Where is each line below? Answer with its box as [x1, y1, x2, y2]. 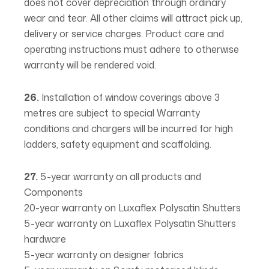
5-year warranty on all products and [38, 170, 201, 183]
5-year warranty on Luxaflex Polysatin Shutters [24, 217, 236, 230]
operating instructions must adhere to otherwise [24, 43, 239, 56]
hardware [24, 232, 66, 246]
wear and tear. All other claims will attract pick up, [24, 11, 243, 25]
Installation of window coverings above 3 [39, 91, 220, 104]
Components [24, 186, 83, 199]
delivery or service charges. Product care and [24, 27, 224, 40]
